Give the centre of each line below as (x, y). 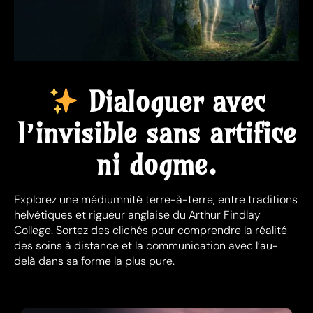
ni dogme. (156, 165)
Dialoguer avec (177, 102)
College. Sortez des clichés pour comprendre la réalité (151, 230)
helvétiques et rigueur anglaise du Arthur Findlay (137, 214)
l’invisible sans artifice (156, 133)
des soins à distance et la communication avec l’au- (146, 245)
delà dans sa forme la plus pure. (94, 261)
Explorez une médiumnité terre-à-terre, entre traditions (156, 199)
